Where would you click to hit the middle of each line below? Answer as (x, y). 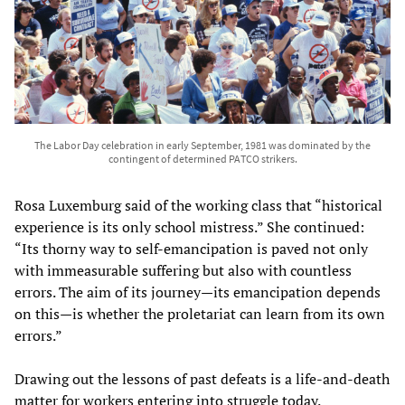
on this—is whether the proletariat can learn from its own (200, 314)
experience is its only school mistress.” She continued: (189, 227)
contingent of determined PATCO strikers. (202, 159)
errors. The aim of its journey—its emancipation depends (198, 292)
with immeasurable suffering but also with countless (183, 271)
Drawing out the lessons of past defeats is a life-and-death (202, 379)
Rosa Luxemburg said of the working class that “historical (198, 206)
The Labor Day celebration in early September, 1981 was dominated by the (202, 146)
